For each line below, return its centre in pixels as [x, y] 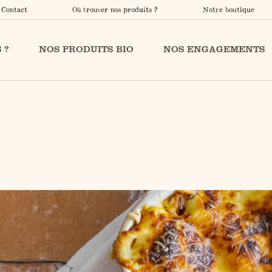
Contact [15, 9]
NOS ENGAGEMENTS [214, 49]
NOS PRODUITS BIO [86, 49]
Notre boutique [228, 9]
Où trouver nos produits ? [115, 9]
